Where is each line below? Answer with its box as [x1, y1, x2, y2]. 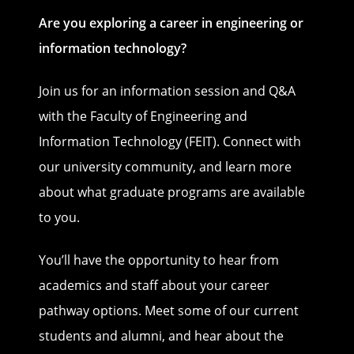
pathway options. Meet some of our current [38, 301, 299, 319]
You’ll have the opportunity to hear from [38, 250, 279, 269]
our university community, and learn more [38, 157, 292, 175]
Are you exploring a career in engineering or [38, 13, 303, 32]
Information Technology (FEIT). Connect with [38, 132, 301, 150]
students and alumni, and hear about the [38, 326, 284, 345]
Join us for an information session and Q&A [38, 81, 296, 100]
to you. [38, 208, 86, 226]
